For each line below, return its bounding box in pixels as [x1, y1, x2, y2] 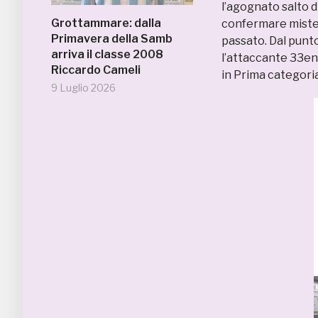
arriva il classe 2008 [51, 48, 163, 61]
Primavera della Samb [51, 32, 172, 45]
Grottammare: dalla [51, 16, 161, 30]
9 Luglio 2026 [51, 82, 116, 94]
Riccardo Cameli [51, 63, 141, 77]
